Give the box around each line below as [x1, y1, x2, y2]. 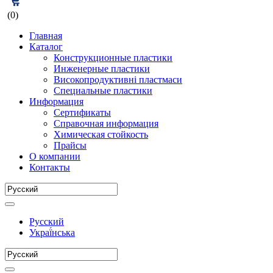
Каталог [29, 41, 63, 52]
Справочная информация [54, 118, 158, 129]
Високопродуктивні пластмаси [54, 74, 182, 85]
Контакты [29, 162, 70, 172]
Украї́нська [29, 227, 75, 238]
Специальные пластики [54, 85, 152, 96]
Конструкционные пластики [54, 52, 172, 63]
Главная [29, 30, 62, 41]
